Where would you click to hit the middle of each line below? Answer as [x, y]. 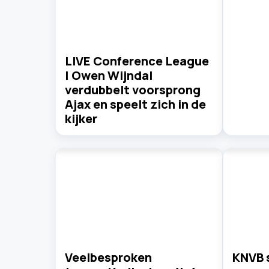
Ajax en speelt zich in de [135, 104]
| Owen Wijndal [109, 75]
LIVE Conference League [137, 61]
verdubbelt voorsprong [133, 89]
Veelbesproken [108, 258]
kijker [81, 118]
